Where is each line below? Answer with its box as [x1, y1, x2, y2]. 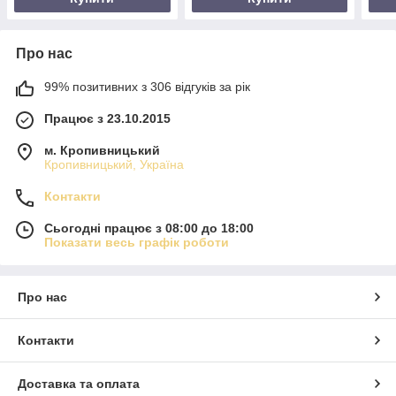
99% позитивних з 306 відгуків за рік [44, 79, 250, 94]
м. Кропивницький [44, 142, 160, 157]
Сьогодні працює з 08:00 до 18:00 [44, 220, 254, 235]
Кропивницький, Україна [44, 156, 184, 171]
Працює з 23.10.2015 [44, 110, 171, 126]
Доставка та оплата [18, 376, 140, 391]
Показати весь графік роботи [44, 234, 229, 249]
